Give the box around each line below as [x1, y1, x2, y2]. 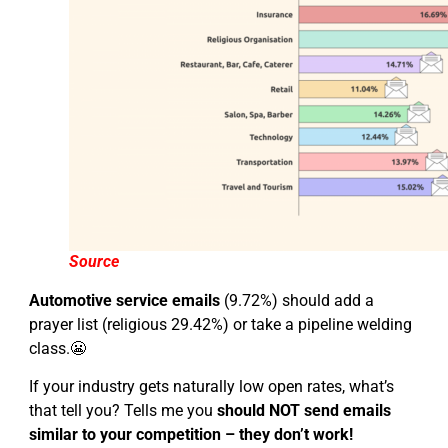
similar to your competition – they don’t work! [29, 425, 353, 445]
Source [69, 251, 119, 271]
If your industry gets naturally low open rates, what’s [29, 377, 394, 397]
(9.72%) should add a [220, 290, 374, 310]
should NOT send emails [217, 401, 391, 421]
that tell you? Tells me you [29, 401, 217, 421]
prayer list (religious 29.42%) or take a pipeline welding [29, 314, 412, 334]
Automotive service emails [29, 290, 220, 310]
